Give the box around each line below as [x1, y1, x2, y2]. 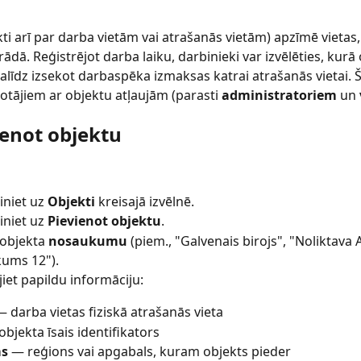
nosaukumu [48, 231, 127, 250]
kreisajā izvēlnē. [95, 192, 194, 210]
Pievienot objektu [48, 212, 161, 230]
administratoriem [222, 86, 337, 104]
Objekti [48, 192, 95, 210]
